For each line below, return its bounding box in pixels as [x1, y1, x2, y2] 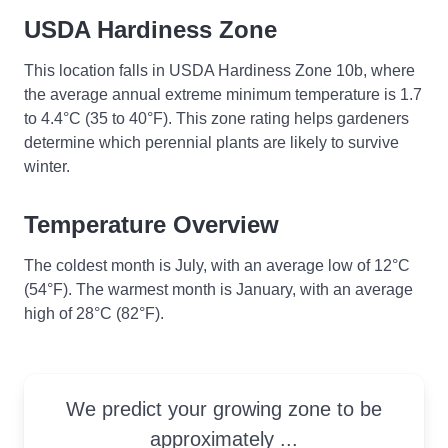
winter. [24, 157, 70, 175]
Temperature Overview [24, 210, 279, 238]
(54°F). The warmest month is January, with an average [24, 280, 413, 298]
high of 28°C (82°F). [24, 304, 164, 322]
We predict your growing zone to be [66, 397, 382, 420]
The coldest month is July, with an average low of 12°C [24, 256, 410, 274]
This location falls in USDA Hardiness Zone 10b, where [24, 61, 415, 79]
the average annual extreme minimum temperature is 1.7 [24, 85, 422, 103]
